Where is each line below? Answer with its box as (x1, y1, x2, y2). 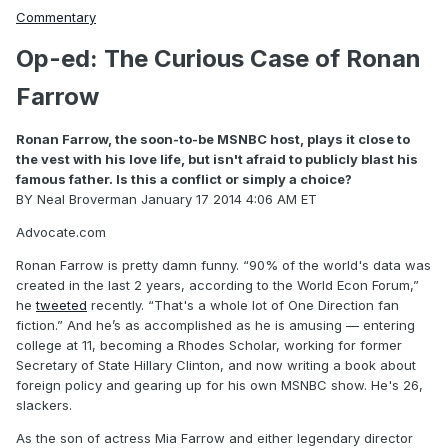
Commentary (16, 9, 96, 25)
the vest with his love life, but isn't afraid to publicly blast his (16, 151, 418, 167)
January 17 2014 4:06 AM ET (137, 191, 317, 207)
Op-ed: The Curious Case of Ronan (16, 44, 421, 73)
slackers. (16, 397, 72, 413)
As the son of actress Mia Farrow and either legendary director (16, 430, 413, 446)
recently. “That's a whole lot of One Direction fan (87, 297, 399, 313)
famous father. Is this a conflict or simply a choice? (16, 171, 352, 187)
